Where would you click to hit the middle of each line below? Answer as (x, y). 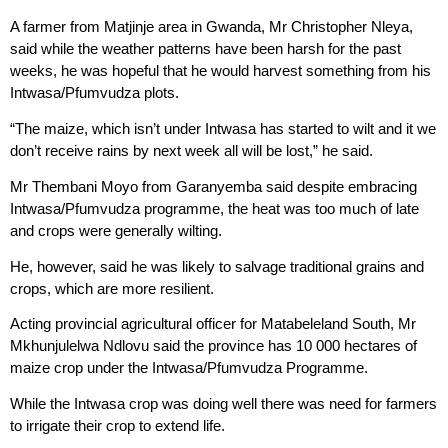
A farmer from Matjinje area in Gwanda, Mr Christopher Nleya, (211, 27)
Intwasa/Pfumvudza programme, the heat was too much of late (214, 208)
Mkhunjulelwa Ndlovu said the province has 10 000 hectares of (213, 346)
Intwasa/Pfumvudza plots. (94, 93)
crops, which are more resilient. (112, 288)
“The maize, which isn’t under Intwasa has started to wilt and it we (223, 129)
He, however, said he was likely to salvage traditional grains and (217, 266)
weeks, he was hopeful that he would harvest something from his (220, 71)
